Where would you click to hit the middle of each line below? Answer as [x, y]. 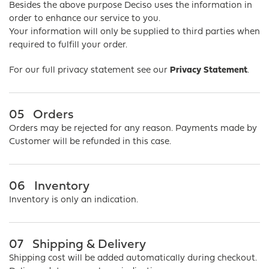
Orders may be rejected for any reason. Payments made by [133, 129]
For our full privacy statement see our [88, 71]
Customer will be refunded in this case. [90, 142]
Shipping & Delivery [89, 245]
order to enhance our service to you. [85, 19]
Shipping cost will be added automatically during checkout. [133, 258]
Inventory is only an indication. [74, 200]
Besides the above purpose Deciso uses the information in [131, 6]
